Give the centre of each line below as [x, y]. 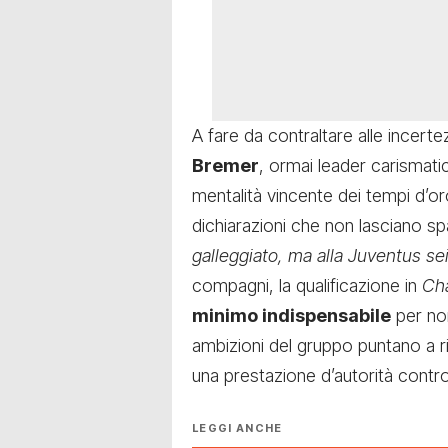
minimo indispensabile [291, 316]
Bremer [225, 166]
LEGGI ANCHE [237, 428]
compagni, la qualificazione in [307, 286]
